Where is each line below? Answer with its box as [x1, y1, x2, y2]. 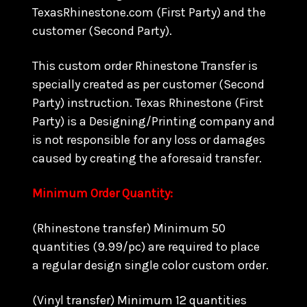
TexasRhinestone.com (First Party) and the [32, 5, 266, 20]
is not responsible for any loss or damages [32, 132, 265, 147]
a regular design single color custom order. [32, 258, 271, 273]
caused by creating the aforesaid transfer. [32, 151, 265, 166]
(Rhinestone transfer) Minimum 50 [32, 221, 225, 236]
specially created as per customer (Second [32, 77, 265, 92]
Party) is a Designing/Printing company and [32, 114, 275, 129]
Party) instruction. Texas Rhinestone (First [32, 95, 264, 110]
